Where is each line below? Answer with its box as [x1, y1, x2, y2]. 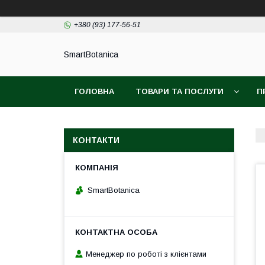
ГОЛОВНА [75, 87, 114, 96]
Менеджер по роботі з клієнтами [86, 250, 206, 259]
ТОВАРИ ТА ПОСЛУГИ [135, 87, 224, 96]
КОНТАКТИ [73, 135, 119, 145]
